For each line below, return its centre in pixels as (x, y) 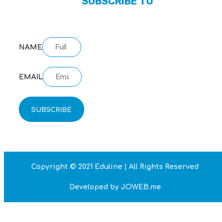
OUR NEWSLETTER (117, 22)
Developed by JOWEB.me (115, 187)
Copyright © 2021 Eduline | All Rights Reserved (115, 167)
